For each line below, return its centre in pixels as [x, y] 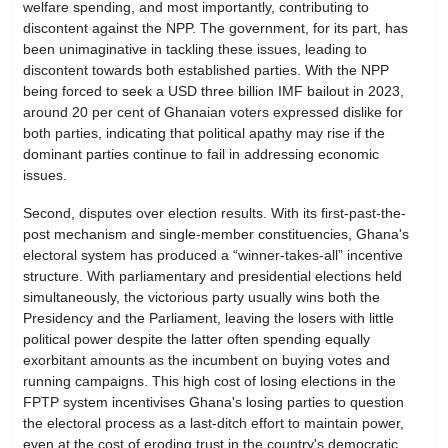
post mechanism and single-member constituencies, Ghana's [216, 233]
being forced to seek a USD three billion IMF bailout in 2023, [213, 90]
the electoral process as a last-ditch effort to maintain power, [213, 422]
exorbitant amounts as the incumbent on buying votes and [206, 359]
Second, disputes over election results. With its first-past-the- [214, 212]
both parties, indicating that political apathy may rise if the [204, 132]
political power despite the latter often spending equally [196, 338]
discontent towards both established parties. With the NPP [206, 69]
